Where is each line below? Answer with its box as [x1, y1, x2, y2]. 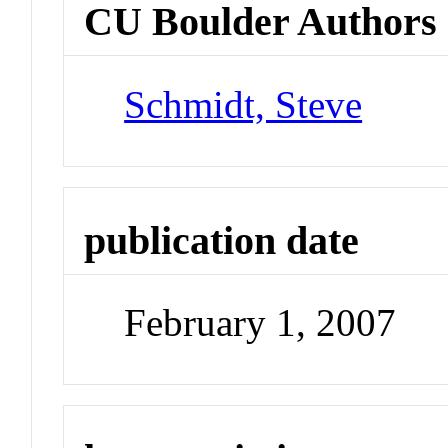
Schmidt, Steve [124, 82, 363, 126]
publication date [84, 217, 360, 263]
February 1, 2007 [124, 301, 397, 345]
